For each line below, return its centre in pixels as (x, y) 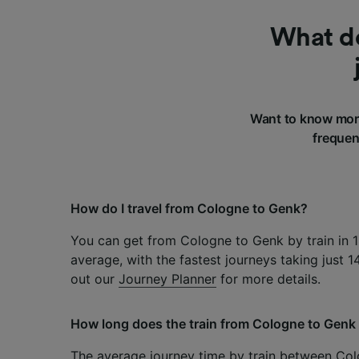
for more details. (268, 278)
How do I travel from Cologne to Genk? (189, 208)
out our (95, 278)
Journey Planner (167, 278)
